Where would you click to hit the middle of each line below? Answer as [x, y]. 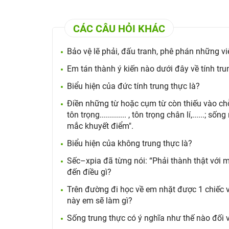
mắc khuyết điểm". [100, 126]
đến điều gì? [89, 172]
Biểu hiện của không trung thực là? [130, 143]
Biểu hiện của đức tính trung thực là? [133, 86]
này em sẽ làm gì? [100, 201]
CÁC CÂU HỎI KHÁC [119, 29]
